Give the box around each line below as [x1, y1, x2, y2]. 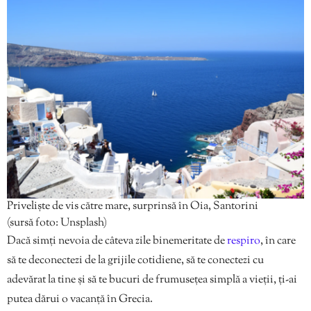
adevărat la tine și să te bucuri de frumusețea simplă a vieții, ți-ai [7, 271, 297, 288]
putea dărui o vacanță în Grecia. [7, 291, 153, 308]
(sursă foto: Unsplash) [7, 215, 107, 231]
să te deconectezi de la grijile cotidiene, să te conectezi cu [7, 252, 264, 269]
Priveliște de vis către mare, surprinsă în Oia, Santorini [7, 198, 258, 215]
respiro [227, 233, 260, 249]
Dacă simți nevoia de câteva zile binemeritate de [7, 233, 227, 249]
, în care [260, 233, 296, 249]
